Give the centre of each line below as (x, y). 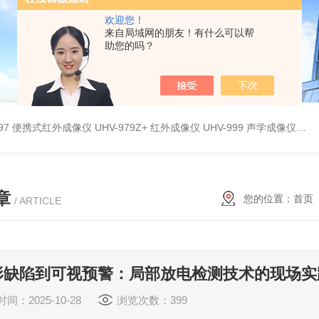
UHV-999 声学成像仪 (250, 127)
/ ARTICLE (37, 201)
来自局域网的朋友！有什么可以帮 (179, 33)
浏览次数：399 (152, 300)
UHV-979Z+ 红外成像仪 (147, 127)
